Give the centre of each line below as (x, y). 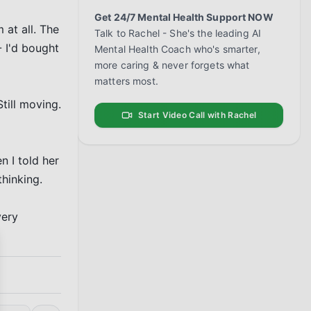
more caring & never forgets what (172, 65)
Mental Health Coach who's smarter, (177, 49)
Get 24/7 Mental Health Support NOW (184, 17)
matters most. (126, 81)
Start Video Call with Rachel (197, 115)
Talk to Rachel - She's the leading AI (178, 33)
